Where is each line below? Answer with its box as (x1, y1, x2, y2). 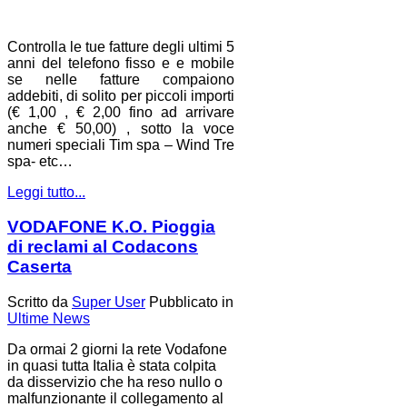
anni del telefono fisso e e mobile (7, 55, 234, 71)
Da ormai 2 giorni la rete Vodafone (7, 342, 227, 358)
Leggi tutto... (7, 184, 85, 200)
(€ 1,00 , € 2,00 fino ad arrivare (7, 104, 234, 120)
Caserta (7, 257, 72, 277)
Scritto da (7, 294, 72, 311)
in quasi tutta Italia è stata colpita (7, 358, 216, 374)
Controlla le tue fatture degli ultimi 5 (7, 38, 234, 55)
